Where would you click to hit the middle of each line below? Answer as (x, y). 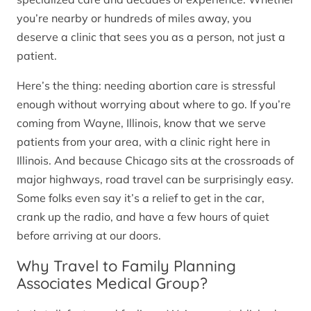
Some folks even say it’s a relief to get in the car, (141, 197)
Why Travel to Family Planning (126, 266)
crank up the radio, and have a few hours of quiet (143, 216)
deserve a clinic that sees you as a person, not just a (151, 36)
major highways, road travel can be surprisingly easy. (155, 179)
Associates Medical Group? (112, 283)
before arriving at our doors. (89, 235)
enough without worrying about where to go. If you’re (154, 104)
